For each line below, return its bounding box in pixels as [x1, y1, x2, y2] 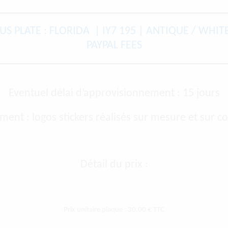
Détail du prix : [80, 159, 148, 171]
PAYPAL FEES [86, 39, 142, 51]
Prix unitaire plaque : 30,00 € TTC [64, 206, 164, 214]
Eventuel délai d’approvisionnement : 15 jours [8, 88, 220, 100]
